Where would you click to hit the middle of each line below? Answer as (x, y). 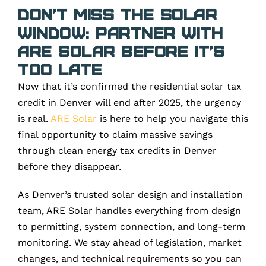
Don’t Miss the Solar (117, 13)
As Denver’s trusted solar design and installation (130, 194)
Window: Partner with (120, 32)
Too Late (60, 69)
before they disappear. (69, 166)
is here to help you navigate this (172, 118)
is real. (34, 118)
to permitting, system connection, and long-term (132, 226)
